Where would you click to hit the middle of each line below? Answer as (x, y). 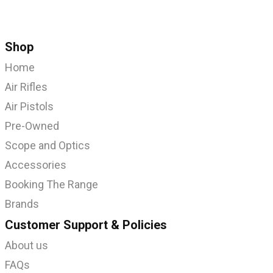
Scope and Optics (48, 145)
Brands (22, 204)
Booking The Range (51, 184)
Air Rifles (26, 87)
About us (27, 245)
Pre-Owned (32, 126)
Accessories (36, 165)
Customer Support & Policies (86, 225)
